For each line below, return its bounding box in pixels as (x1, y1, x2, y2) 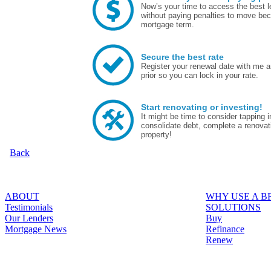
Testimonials (5, 201, 53, 212)
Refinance (206, 223, 244, 234)
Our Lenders (5, 212, 53, 223)
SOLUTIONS (206, 201, 261, 212)
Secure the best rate (141, 51, 224, 62)
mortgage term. (141, 19, 194, 29)
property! (141, 129, 172, 139)
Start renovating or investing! (141, 102, 263, 112)
